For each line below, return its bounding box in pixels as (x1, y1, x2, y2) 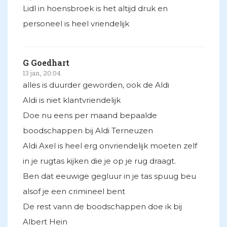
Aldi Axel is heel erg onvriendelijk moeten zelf (23, 141, 197, 151)
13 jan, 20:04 (23, 68, 61, 78)
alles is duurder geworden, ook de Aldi (23, 80, 169, 90)
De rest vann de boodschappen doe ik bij (23, 202, 182, 212)
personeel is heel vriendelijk (23, 19, 129, 29)
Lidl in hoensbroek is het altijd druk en (23, 4, 168, 14)
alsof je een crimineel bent (23, 186, 125, 197)
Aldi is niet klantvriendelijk (23, 95, 121, 105)
